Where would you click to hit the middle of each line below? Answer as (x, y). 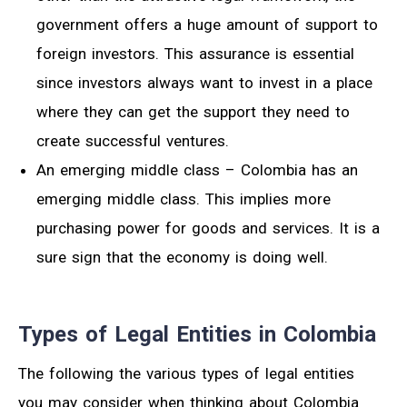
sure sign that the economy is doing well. (182, 257)
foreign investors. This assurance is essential (195, 53)
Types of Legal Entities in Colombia (197, 334)
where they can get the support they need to (193, 111)
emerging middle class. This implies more (184, 199)
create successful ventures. (133, 140)
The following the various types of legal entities (186, 373)
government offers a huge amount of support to (207, 24)
